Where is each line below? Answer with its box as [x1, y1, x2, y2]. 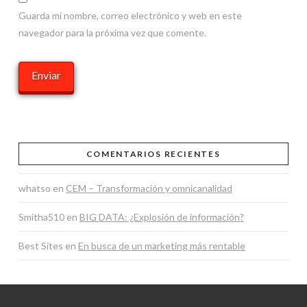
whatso [18, 182, 51, 195]
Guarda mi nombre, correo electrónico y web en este [18, 9, 242, 21]
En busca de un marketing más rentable [77, 240, 245, 252]
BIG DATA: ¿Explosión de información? [79, 211, 244, 223]
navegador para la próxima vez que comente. [18, 26, 206, 38]
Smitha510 [18, 211, 64, 223]
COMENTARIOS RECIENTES [86, 148, 221, 159]
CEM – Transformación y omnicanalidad [65, 182, 232, 195]
